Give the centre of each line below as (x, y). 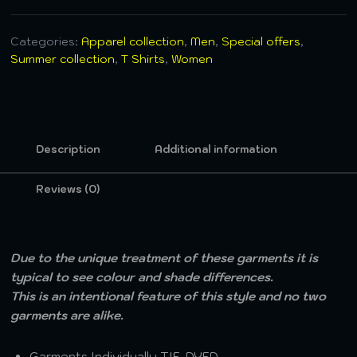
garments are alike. (67, 315)
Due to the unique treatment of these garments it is (165, 258)
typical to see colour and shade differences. (142, 277)
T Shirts (143, 59)
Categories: (46, 41)
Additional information (216, 149)
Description (69, 149)
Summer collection (63, 59)
